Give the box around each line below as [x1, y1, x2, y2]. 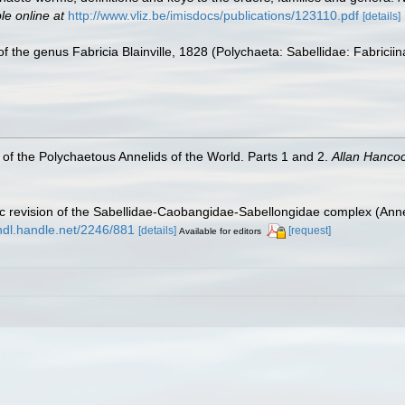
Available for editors [179, 225, 261, 236]
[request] [288, 223, 331, 237]
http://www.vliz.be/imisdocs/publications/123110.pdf [68, 8, 359, 23]
